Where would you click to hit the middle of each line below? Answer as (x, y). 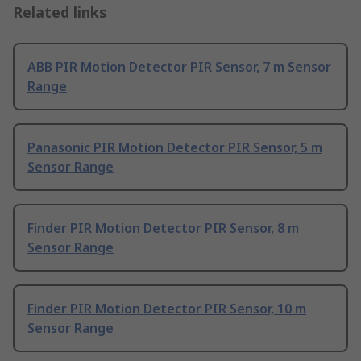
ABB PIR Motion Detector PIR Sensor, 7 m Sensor (179, 67)
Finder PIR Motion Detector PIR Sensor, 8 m (163, 228)
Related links (60, 12)
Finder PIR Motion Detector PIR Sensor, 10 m (167, 309)
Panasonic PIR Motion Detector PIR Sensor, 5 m (175, 148)
